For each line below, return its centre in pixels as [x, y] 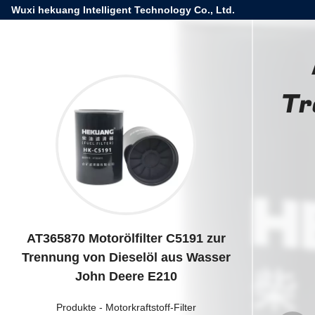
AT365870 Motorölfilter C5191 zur [126, 238]
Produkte [76, 307]
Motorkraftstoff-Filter [150, 307]
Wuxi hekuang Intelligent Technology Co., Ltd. [123, 10]
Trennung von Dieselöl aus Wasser [126, 257]
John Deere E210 [126, 276]
